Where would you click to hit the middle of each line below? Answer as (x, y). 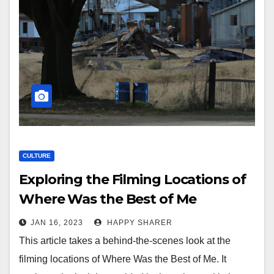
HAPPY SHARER (139, 223)
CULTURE (37, 156)
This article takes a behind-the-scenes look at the (125, 241)
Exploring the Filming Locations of (132, 180)
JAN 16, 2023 (57, 223)
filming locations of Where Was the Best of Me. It (123, 259)
